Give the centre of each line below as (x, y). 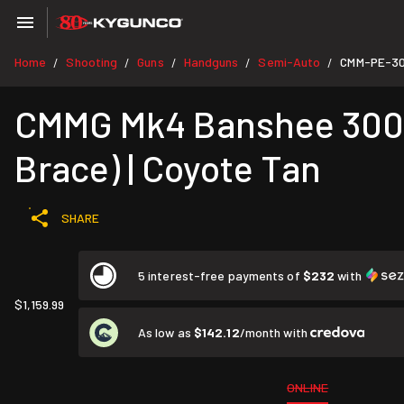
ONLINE (308, 387)
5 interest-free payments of (220, 275)
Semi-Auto (289, 62)
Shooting (92, 62)
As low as (166, 332)
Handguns (211, 62)
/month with (275, 332)
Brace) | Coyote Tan (168, 167)
